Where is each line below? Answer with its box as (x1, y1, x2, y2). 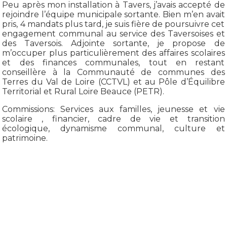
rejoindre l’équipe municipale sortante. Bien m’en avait (2, 9, 225, 19)
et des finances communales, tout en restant (2, 57, 225, 67)
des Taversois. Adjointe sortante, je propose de (2, 38, 225, 48)
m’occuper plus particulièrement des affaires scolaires (2, 48, 225, 58)
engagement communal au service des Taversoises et (2, 28, 225, 39)
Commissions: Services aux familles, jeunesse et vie (2, 104, 225, 114)
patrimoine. (2, 133, 48, 143)
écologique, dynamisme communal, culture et (2, 123, 225, 133)
